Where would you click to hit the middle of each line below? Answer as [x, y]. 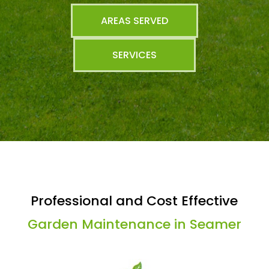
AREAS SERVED [134, 21]
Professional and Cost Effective [134, 201]
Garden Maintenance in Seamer [134, 224]
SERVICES [134, 55]
